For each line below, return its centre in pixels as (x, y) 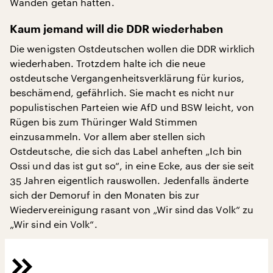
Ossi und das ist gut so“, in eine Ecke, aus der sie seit (132, 166)
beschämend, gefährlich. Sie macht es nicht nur (122, 93)
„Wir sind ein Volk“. (54, 224)
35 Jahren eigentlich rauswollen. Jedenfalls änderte (129, 180)
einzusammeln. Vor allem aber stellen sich (108, 136)
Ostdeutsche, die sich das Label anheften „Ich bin (126, 151)
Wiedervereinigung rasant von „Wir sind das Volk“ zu (132, 210)
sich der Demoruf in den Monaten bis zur (105, 195)
